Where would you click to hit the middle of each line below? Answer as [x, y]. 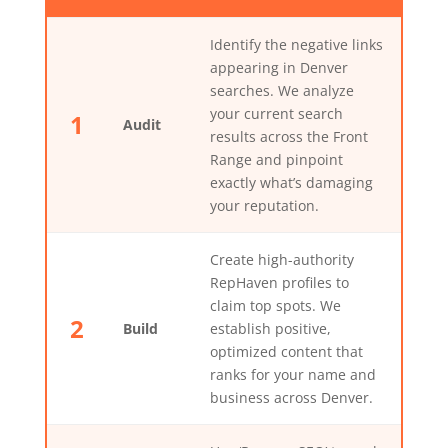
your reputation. [264, 205]
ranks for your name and [292, 374]
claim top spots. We [275, 305]
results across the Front [288, 136]
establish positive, [270, 328]
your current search [276, 113]
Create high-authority [281, 259]
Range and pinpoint [276, 159]
